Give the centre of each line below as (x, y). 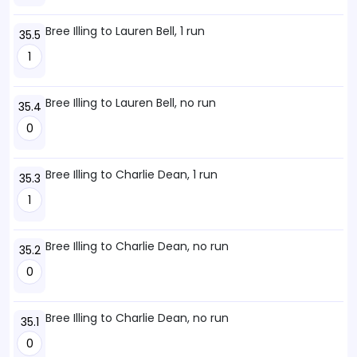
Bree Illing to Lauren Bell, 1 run (125, 31)
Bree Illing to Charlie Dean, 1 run (131, 175)
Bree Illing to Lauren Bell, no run (131, 103)
